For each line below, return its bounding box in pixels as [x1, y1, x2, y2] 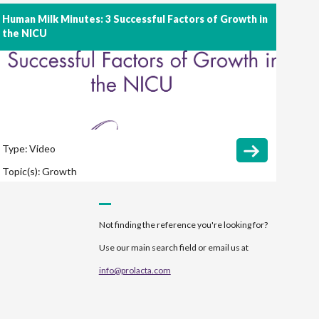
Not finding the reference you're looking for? [98, 219, 268, 230]
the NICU [1, 27, 47, 40]
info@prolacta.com [98, 264, 171, 276]
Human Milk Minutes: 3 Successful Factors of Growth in [1, 13, 268, 26]
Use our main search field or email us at [98, 241, 249, 253]
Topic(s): [1, 165, 41, 178]
